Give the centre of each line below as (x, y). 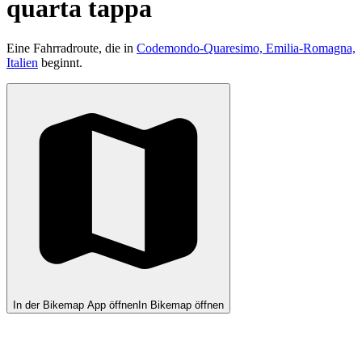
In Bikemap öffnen (181, 305)
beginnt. (60, 62)
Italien (22, 62)
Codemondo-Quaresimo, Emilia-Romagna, (246, 48)
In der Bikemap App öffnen (76, 305)
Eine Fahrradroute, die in (72, 48)
